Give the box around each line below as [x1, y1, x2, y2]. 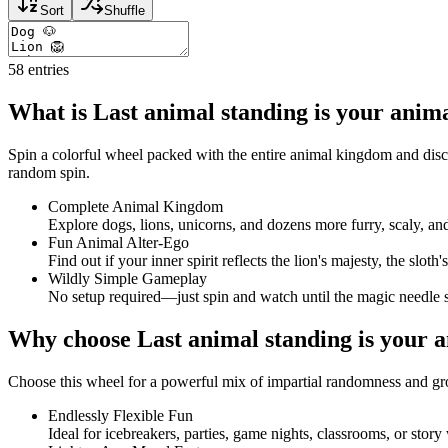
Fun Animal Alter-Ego [48, 233, 189, 251]
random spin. [8, 163, 90, 181]
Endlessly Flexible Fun [48, 406, 193, 424]
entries [24, 60, 69, 78]
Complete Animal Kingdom [48, 197, 223, 215]
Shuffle [104, 2, 145, 18]
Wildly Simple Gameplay [48, 269, 207, 287]
